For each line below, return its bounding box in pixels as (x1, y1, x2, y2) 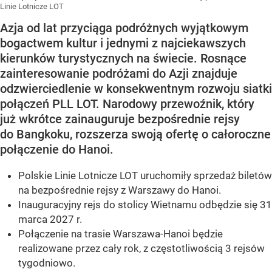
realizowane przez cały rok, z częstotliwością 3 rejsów (18, 242, 265, 255)
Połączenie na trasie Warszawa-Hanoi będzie (18, 228, 223, 240)
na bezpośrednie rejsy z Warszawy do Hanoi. (18, 184, 221, 197)
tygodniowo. (18, 257, 75, 270)
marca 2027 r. (18, 213, 82, 226)
